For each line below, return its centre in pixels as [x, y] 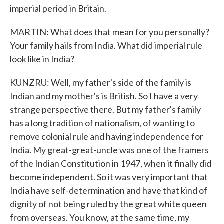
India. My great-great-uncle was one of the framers [109, 150]
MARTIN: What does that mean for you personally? [110, 32]
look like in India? [42, 59]
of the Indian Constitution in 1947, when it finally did [111, 163]
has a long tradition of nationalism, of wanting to [102, 123]
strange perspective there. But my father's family [105, 109]
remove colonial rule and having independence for [107, 136]
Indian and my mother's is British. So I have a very [104, 96]
